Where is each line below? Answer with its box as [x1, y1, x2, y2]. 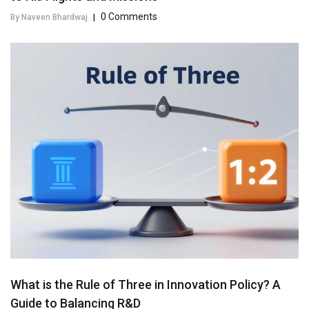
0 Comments [101, 10, 157, 22]
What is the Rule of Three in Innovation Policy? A [10, 277, 281, 292]
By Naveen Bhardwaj [10, 12, 88, 22]
